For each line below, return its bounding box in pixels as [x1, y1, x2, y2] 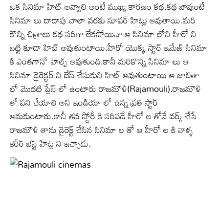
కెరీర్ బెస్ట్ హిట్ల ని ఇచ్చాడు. [10, 134, 91, 152]
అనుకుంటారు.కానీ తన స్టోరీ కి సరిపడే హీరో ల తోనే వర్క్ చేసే [10, 107, 197, 125]
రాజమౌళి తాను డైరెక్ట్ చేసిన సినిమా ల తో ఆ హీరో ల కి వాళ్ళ [10, 121, 193, 138]
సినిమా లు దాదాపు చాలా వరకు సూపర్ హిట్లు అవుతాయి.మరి [10, 11, 196, 29]
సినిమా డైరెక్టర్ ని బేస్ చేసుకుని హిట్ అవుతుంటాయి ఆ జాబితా [10, 66, 199, 84]
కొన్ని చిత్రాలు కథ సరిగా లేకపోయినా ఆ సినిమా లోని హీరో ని [10, 25, 197, 43]
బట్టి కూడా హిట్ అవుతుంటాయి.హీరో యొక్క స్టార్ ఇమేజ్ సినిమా [10, 39, 207, 56]
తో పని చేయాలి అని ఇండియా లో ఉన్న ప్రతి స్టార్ [10, 93, 158, 111]
